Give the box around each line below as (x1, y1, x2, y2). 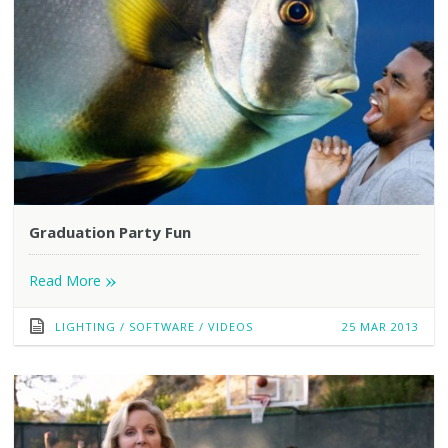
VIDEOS (207, 318, 253, 334)
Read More (28, 270, 105, 290)
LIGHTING (54, 318, 116, 334)
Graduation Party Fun (28, 221, 191, 242)
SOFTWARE (128, 318, 195, 334)
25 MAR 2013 (342, 318, 420, 334)
